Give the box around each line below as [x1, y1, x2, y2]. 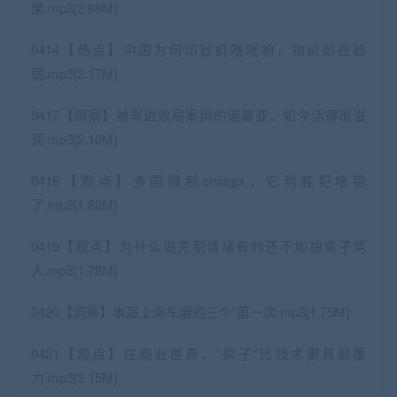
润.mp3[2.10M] [31, 128, 117, 148]
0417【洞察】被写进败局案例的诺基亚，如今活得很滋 [31, 105, 366, 124]
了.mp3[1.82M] [31, 194, 117, 214]
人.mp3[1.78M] [31, 260, 117, 279]
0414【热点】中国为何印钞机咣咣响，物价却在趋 [31, 39, 366, 58]
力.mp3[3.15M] [31, 367, 117, 386]
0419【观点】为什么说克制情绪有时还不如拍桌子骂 [31, 236, 366, 255]
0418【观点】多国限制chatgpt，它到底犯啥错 [31, 170, 366, 190]
